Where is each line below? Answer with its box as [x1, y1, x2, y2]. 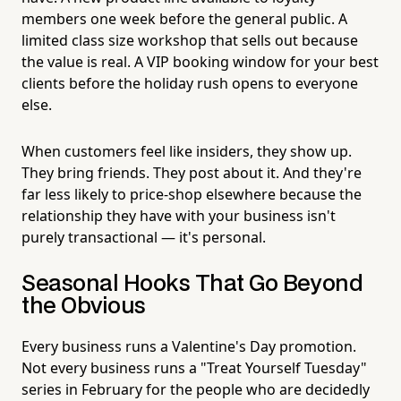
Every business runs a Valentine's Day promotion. [21, 336, 356, 356]
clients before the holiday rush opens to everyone [21, 73, 358, 93]
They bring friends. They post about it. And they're [21, 162, 362, 183]
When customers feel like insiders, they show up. [21, 141, 352, 161]
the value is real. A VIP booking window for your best [21, 51, 379, 72]
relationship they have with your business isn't [21, 205, 336, 226]
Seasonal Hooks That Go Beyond [21, 273, 363, 294]
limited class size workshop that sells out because [21, 30, 358, 50]
